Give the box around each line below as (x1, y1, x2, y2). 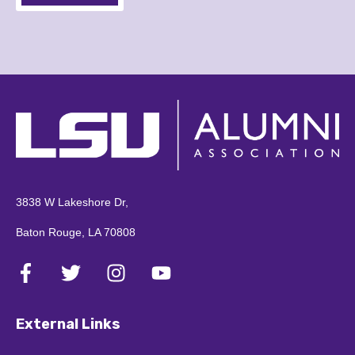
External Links (16, 315, 120, 333)
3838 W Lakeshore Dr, (16, 196, 128, 209)
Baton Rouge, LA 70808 (16, 226, 136, 239)
